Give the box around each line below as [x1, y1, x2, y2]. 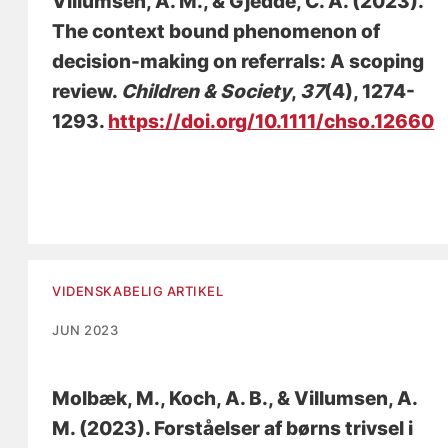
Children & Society [121, 80, 292, 104]
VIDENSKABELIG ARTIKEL [52, 283, 224, 300]
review [52, 80, 113, 104]
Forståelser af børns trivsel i [154, 417, 414, 441]
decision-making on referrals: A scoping [52, 50, 425, 74]
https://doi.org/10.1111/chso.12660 [108, 110, 435, 134]
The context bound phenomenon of [52, 20, 381, 44]
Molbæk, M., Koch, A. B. [52, 387, 269, 411]
